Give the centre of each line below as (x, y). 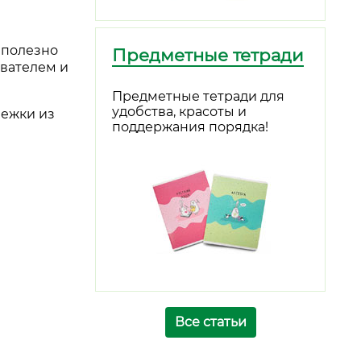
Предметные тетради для (198, 96)
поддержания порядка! (190, 127)
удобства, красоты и (179, 111)
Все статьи (210, 322)
